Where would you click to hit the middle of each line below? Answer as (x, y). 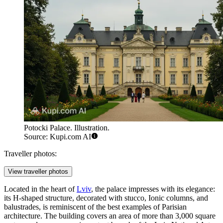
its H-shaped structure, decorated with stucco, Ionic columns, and (106, 198)
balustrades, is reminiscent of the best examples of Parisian (95, 207)
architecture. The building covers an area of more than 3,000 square (110, 216)
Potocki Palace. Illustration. (67, 128)
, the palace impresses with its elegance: (153, 189)
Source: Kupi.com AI (57, 137)
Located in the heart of (40, 189)
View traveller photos (38, 172)
